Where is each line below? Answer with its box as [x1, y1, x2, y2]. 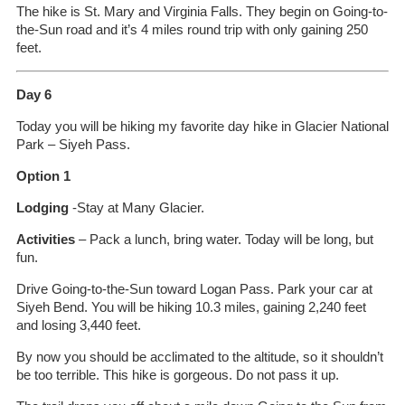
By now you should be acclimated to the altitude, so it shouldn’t [15, 349, 383, 364]
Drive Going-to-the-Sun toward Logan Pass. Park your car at [15, 281, 372, 297]
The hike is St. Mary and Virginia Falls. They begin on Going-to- [15, 4, 388, 19]
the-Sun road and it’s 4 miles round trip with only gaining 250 [15, 22, 368, 37]
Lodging [15, 200, 69, 215]
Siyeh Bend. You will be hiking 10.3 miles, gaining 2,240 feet [15, 299, 366, 315]
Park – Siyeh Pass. [15, 137, 130, 152]
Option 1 [15, 168, 71, 184]
